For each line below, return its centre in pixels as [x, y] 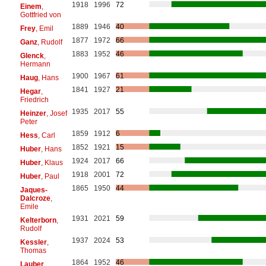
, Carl [46, 135]
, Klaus [52, 162]
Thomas [33, 250]
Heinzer [33, 113]
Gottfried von [40, 15]
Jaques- [34, 190]
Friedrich [34, 99]
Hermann [35, 64]
